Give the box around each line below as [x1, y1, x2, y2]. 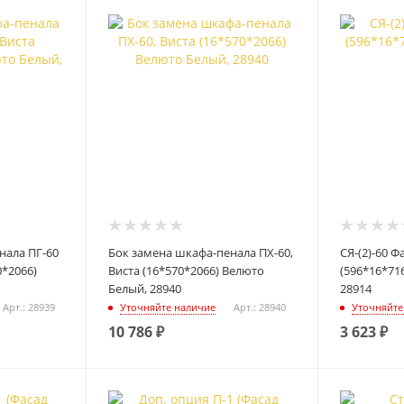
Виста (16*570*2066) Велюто [108, 262, 265, 279]
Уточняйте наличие [120, 300, 216, 315]
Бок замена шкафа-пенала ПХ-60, [108, 243, 294, 261]
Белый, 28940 [108, 280, 182, 297]
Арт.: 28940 [234, 300, 287, 315]
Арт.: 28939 [2, 300, 55, 315]
